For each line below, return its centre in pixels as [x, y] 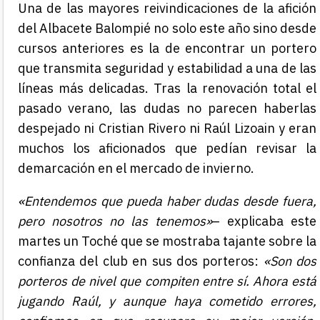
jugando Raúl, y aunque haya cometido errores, [167, 301]
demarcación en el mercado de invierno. [136, 169]
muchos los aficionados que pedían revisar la [167, 149]
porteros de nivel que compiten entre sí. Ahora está [167, 281]
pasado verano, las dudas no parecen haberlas [167, 109]
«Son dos [290, 261]
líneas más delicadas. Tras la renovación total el [167, 89]
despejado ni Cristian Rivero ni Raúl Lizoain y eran [167, 129]
